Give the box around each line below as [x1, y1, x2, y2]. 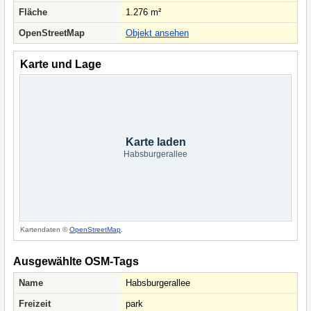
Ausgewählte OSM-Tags [13, 255, 139, 267]
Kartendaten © [20, 226, 69, 233]
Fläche [19, 7, 47, 17]
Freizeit [19, 299, 51, 309]
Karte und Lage [20, 58, 101, 70]
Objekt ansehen [126, 28, 189, 38]
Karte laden [125, 136, 186, 148]
